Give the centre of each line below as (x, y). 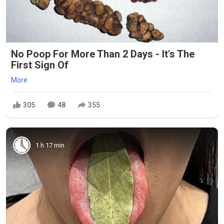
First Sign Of (40, 65)
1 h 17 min (50, 145)
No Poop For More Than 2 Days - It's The (103, 54)
